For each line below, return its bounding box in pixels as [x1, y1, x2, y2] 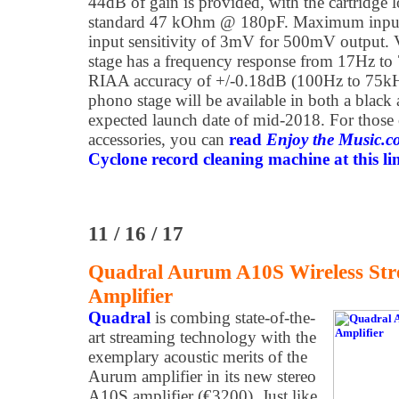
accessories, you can [88, 130, 229, 149]
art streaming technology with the [88, 328, 316, 346]
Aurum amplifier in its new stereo [88, 367, 316, 386]
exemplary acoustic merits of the [88, 347, 307, 366]
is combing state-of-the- [151, 308, 315, 327]
